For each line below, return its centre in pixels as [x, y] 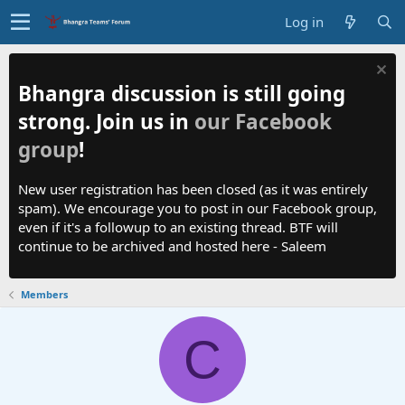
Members [44, 295]
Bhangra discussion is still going [182, 93]
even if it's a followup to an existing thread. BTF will [178, 227]
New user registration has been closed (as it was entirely [193, 189]
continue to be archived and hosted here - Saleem [172, 246]
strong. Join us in [106, 121]
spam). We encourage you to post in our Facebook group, [198, 208]
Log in [304, 22]
